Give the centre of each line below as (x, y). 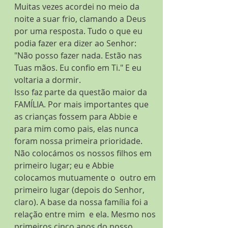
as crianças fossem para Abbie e (77, 117)
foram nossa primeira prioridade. (79, 141)
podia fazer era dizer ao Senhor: (76, 43)
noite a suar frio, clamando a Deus (81, 19)
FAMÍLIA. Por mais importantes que (82, 104)
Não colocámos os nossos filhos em (84, 153)
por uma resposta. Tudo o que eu (79, 31)
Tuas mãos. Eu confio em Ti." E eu (79, 68)
